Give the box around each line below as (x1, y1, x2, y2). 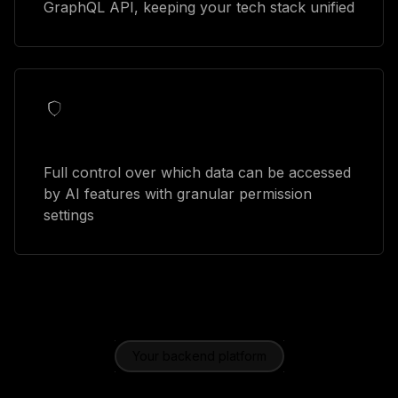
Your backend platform (131, 347, 267, 363)
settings (44, 205, 94, 224)
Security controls (44, 131, 168, 149)
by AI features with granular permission (44, 184, 312, 203)
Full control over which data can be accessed (44, 163, 351, 181)
